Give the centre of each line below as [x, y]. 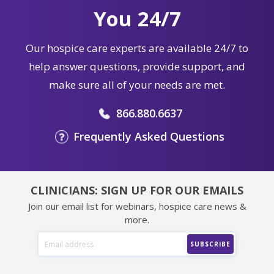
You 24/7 [137, 19]
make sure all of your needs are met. [137, 85]
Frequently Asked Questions [149, 137]
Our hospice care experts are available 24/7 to [137, 48]
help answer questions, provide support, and [137, 67]
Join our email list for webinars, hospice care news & [137, 206]
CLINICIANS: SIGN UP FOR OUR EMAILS [137, 191]
